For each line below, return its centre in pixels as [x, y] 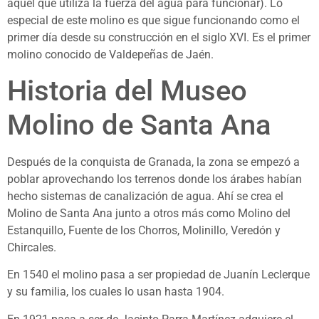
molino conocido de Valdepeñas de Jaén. [110, 55]
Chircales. [32, 247]
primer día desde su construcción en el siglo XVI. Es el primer [159, 38]
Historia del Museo [127, 90]
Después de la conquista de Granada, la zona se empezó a [153, 162]
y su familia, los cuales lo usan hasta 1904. [116, 292]
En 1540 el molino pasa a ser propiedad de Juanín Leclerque [158, 275]
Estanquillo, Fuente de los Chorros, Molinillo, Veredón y [144, 230]
